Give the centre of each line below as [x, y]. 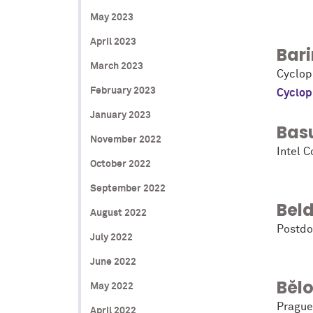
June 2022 [113, 262]
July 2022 [111, 237]
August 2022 [118, 213]
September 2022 [128, 188]
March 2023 [116, 66]
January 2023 [120, 115]
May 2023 [111, 17]
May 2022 [111, 286]
